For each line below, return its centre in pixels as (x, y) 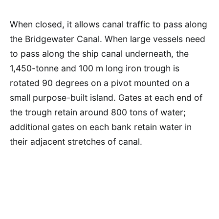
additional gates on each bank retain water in (101, 127)
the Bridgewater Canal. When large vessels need (108, 39)
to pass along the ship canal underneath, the (99, 54)
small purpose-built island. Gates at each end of (106, 98)
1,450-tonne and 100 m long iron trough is (95, 68)
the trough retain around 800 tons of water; (98, 112)
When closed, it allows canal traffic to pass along (109, 24)
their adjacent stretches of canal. (76, 142)
